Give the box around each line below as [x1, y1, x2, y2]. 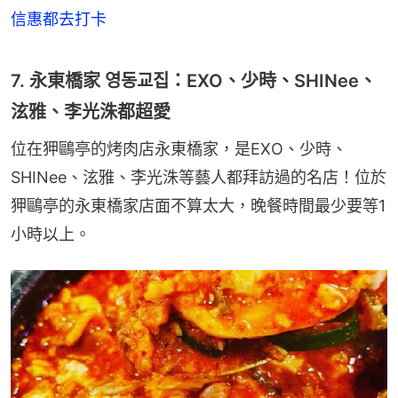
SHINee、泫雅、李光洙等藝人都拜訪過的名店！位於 [11, 168, 386, 187]
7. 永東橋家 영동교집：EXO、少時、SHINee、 [11, 70, 377, 92]
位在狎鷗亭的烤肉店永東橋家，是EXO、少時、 [11, 139, 347, 159]
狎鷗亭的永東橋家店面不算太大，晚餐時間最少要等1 [11, 196, 386, 216]
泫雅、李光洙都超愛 [11, 101, 171, 123]
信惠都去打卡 [11, 10, 107, 29]
